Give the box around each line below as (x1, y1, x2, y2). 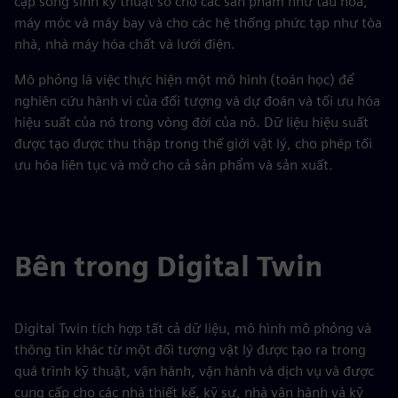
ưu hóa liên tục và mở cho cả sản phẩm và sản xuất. (14, 156, 333, 173)
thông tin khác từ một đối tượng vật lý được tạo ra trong (14, 341, 366, 358)
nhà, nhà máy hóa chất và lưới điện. (14, 36, 235, 52)
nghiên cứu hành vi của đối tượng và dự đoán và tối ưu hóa (14, 92, 380, 109)
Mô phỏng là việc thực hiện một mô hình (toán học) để (14, 71, 354, 88)
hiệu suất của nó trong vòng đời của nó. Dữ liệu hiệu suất (14, 114, 369, 131)
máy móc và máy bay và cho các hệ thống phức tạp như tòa (14, 14, 382, 31)
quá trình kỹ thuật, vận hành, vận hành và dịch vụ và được (14, 362, 374, 379)
